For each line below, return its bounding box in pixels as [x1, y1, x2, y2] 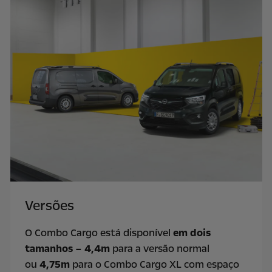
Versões [24, 196, 74, 215]
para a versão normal [109, 241, 209, 256]
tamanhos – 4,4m [24, 241, 110, 256]
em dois [172, 225, 211, 240]
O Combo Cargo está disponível [24, 225, 173, 240]
